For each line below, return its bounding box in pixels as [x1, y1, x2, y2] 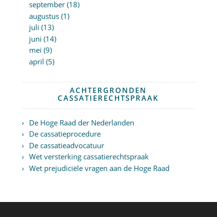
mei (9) [29, 45, 52, 55]
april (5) [29, 56, 54, 66]
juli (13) [29, 22, 54, 32]
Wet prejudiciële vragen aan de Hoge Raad [29, 163, 170, 173]
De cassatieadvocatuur [29, 140, 104, 150]
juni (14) [29, 33, 56, 44]
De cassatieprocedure [29, 129, 101, 139]
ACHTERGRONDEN [70, 85, 147, 95]
